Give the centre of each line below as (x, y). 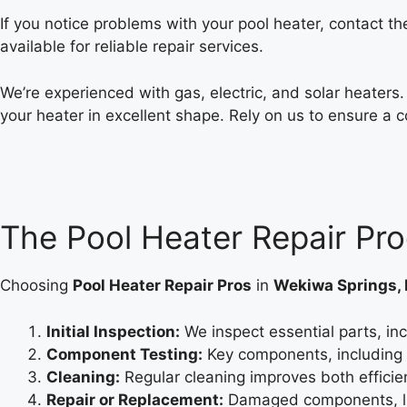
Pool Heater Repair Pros (162, 286)
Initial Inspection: (113, 331)
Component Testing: (124, 354)
